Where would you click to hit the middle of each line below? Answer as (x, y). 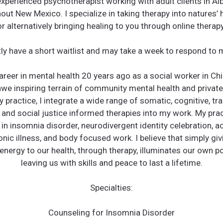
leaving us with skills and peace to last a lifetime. (111, 163)
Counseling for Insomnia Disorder (111, 212)
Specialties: (111, 187)
